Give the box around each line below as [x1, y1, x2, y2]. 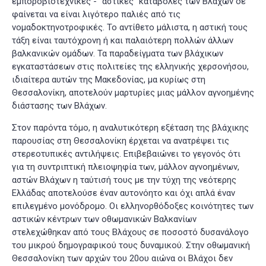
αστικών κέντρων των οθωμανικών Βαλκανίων [12, 214, 197, 225]
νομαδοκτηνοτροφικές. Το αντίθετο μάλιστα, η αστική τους [12, 22, 248, 33]
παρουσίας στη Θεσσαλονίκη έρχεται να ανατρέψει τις [12, 135, 229, 147]
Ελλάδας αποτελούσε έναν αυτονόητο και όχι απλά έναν [12, 188, 235, 199]
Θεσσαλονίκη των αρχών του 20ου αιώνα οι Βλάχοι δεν [12, 253, 233, 264]
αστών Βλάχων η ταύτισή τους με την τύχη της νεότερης [12, 175, 236, 186]
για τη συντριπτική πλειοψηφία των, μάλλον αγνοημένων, [12, 161, 239, 173]
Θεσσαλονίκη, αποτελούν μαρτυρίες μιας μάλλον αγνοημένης [12, 87, 254, 99]
